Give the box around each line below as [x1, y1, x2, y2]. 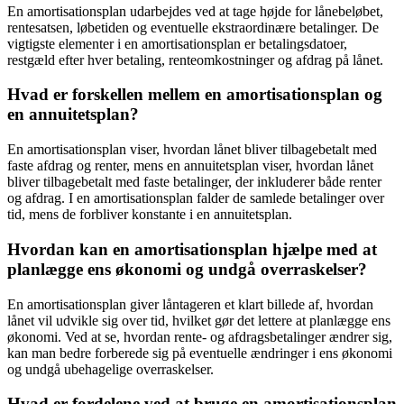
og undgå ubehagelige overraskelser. [7, 361, 214, 377]
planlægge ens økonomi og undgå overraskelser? [7, 259, 367, 279]
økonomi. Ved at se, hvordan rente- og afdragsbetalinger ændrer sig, [7, 328, 392, 344]
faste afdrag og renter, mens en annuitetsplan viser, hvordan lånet [7, 158, 373, 174]
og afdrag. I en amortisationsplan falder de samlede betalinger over [7, 190, 384, 207]
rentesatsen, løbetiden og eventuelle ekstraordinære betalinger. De [7, 19, 379, 35]
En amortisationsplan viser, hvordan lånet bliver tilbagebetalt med [7, 142, 377, 158]
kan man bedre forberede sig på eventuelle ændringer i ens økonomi [7, 344, 392, 361]
